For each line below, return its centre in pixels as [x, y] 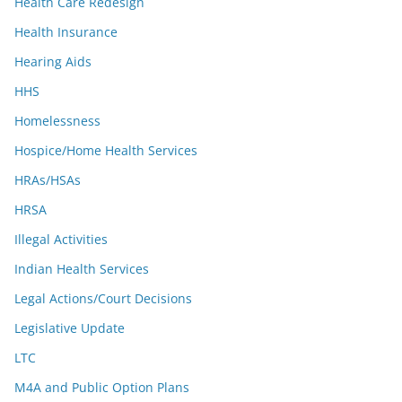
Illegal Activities [61, 239]
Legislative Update [70, 328]
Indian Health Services [82, 269]
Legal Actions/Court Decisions [103, 298]
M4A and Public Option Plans [102, 387]
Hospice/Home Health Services [106, 150]
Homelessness [57, 121]
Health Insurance [66, 32]
